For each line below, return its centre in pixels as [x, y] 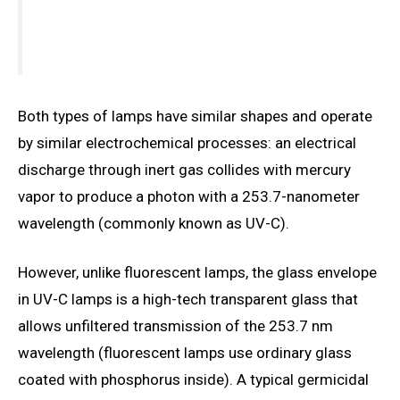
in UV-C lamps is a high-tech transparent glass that [188, 300]
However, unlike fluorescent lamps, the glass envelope [197, 273]
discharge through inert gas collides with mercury [184, 169]
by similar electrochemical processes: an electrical [187, 142]
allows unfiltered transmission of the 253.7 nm [175, 326]
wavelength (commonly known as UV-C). [154, 223]
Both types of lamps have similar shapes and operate [195, 116]
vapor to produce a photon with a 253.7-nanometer [189, 196]
